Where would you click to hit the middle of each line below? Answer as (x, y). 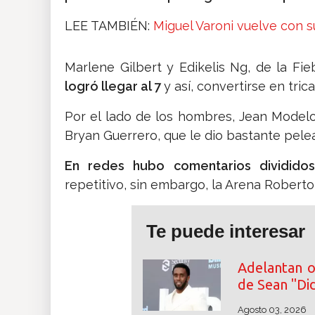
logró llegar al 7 (114, 86)
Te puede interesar (226, 232)
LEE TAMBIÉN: (109, 26)
